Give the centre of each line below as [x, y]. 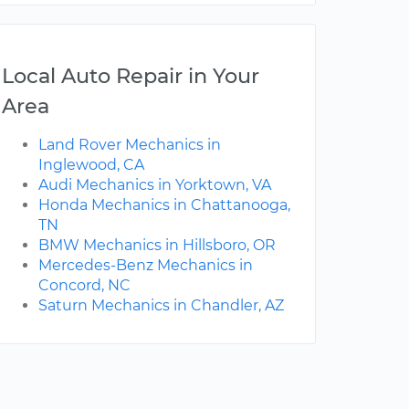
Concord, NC [84, 286]
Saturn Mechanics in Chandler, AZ [161, 306]
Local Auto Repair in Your [131, 76]
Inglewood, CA [91, 165]
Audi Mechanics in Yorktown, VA [155, 185]
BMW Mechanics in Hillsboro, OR [157, 246]
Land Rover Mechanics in [130, 145]
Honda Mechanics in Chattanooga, [164, 205]
